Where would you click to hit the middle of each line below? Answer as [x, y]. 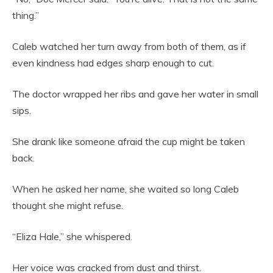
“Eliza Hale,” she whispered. [72, 237]
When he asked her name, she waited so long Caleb [126, 189]
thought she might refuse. [68, 206]
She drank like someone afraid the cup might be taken [129, 142]
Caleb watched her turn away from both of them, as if [129, 47]
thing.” [26, 16]
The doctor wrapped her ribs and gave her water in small [135, 94]
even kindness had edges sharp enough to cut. [113, 63]
